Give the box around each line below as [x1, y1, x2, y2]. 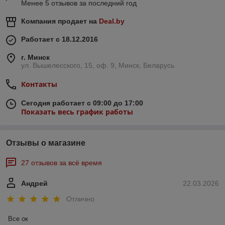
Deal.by [99, 17, 125, 25]
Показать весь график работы [21, 106, 133, 117]
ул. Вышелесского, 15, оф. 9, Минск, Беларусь [21, 61, 174, 69]
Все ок [8, 215, 28, 223]
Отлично [66, 195, 94, 203]
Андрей [21, 179, 48, 187]
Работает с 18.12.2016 [21, 35, 98, 43]
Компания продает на [21, 17, 99, 25]
